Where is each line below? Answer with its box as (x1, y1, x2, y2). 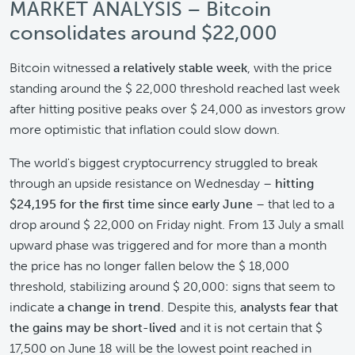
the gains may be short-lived (10, 320, 180, 335)
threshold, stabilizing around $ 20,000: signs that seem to (10, 279, 335, 294)
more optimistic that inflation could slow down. (10, 122, 280, 137)
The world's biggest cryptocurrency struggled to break (10, 155, 318, 170)
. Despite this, (161, 300, 240, 315)
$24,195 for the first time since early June (10, 197, 253, 212)
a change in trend (58, 300, 161, 315)
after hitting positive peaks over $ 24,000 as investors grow (10, 101, 345, 116)
